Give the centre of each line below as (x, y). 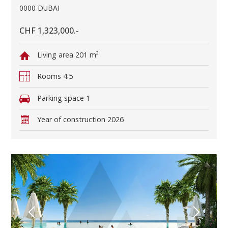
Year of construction (72, 120)
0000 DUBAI (40, 8)
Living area (56, 54)
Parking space (61, 98)
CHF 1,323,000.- (49, 30)
